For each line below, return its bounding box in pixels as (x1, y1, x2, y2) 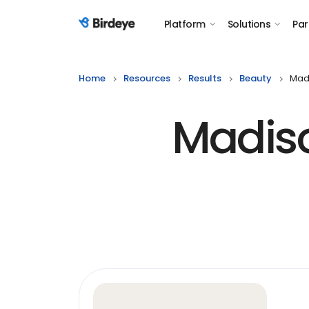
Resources (123, 72, 170, 85)
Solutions (227, 17, 270, 31)
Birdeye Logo (78, 23, 147, 39)
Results (188, 72, 221, 85)
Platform (164, 17, 206, 31)
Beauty (239, 72, 272, 85)
